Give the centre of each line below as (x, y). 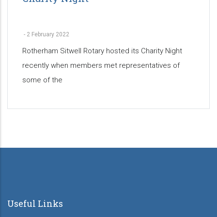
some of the (42, 80)
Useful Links (35, 204)
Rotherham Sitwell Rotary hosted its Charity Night (102, 51)
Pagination (36, 149)
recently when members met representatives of (101, 66)
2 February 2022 (48, 35)
